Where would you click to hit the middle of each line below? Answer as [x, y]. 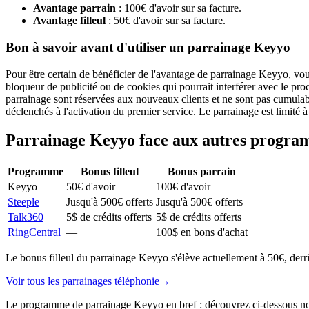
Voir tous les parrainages [60, 281]
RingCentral [34, 232]
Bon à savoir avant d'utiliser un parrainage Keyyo [148, 47]
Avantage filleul [69, 21]
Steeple [23, 202]
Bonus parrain [202, 172]
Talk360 [26, 217]
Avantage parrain [74, 8]
